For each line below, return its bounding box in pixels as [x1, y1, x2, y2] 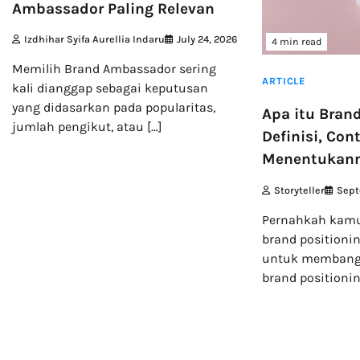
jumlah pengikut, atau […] [12, 119, 162, 135]
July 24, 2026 [177, 33, 237, 46]
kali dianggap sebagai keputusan [12, 80, 208, 96]
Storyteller [274, 184, 325, 197]
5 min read [22, 331, 72, 344]
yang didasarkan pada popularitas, [12, 100, 215, 116]
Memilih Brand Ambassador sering [12, 61, 216, 77]
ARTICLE [262, 75, 305, 88]
